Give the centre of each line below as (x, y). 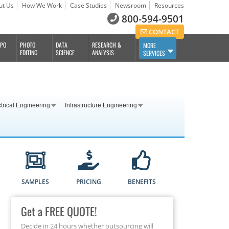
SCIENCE (65, 52)
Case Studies (88, 5)
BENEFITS (142, 182)
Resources (169, 5)
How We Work (42, 5)
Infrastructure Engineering (101, 106)
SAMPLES (36, 182)
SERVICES (154, 53)
